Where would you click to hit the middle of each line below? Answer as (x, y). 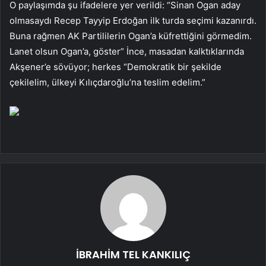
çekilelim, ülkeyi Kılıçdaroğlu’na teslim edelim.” (107, 82)
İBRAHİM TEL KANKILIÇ (133, 254)
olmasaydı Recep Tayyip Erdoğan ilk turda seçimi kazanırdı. (133, 20)
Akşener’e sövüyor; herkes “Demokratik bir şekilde (115, 66)
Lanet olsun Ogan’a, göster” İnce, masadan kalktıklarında (127, 51)
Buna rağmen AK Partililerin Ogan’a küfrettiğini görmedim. (131, 36)
